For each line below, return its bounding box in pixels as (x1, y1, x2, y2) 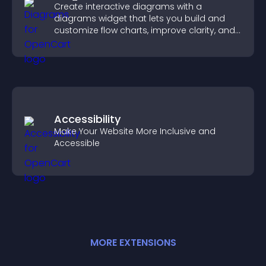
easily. (54, 48, 80, 60)
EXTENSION (119, 236, 170, 249)
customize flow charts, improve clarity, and (54, 24, 235, 36)
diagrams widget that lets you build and (54, 12, 225, 24)
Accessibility (54, 112, 121, 126)
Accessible (54, 137, 100, 149)
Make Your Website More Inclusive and (54, 125, 216, 137)
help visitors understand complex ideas (54, 36, 222, 48)
